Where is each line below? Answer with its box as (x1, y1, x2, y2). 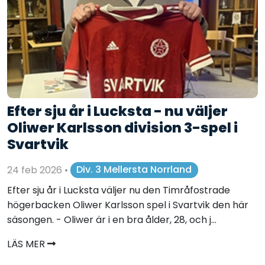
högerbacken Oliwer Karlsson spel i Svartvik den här (7, 198, 248, 212)
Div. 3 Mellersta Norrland (76, 163, 192, 177)
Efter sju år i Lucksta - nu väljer (7, 101, 228, 121)
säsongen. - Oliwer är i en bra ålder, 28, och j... (7, 212, 216, 227)
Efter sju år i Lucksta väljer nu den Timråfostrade (7, 183, 230, 197)
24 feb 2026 (7, 163, 64, 177)
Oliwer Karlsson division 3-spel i (7, 117, 238, 137)
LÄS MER (7, 237, 47, 251)
